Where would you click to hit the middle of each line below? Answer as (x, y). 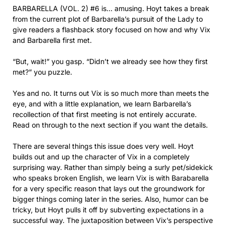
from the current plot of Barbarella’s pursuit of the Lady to (108, 19)
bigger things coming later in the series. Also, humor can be (110, 199)
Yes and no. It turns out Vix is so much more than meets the (111, 93)
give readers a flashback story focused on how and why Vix (111, 29)
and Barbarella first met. (52, 40)
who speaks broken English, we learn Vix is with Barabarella (111, 178)
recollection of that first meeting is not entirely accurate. (105, 114)
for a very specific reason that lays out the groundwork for (109, 188)
